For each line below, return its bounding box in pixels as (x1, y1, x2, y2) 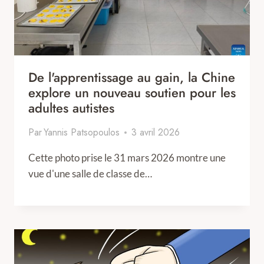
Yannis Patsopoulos (44, 126, 120, 139)
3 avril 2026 (131, 126, 180, 139)
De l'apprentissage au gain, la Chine (28, 68, 235, 87)
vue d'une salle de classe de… (28, 167, 152, 180)
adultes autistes (28, 98, 114, 117)
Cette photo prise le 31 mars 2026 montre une (28, 151, 226, 164)
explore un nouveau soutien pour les (28, 83, 236, 102)
